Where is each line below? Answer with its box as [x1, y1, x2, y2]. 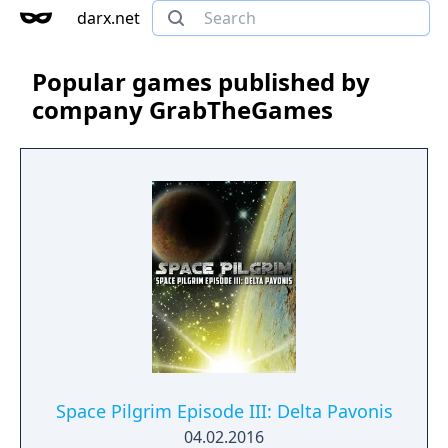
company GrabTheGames [32, 93, 333, 126]
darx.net [77, 7, 140, 29]
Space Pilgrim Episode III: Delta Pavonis [55, 399, 393, 423]
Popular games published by [32, 65, 370, 98]
